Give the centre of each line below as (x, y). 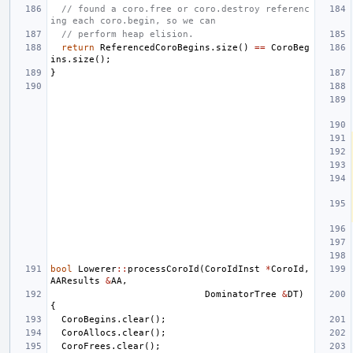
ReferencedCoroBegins (155, 47)
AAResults (75, 281)
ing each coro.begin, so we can (133, 20)
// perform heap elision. (128, 34)
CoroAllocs (89, 333)
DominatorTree (241, 294)
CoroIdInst (232, 269)
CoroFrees (86, 346)
